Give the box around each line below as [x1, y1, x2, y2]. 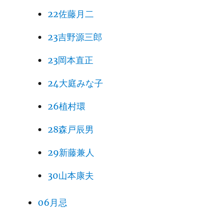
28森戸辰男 [47, 123, 94, 135]
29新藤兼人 [47, 146, 94, 158]
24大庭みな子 [47, 77, 103, 89]
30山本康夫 [47, 169, 94, 181]
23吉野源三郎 [47, 31, 102, 43]
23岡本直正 [47, 54, 93, 66]
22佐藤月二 [47, 8, 94, 20]
